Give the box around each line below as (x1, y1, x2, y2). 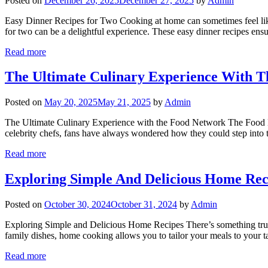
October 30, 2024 (44, 199, 111, 210)
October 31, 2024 (111, 199, 177, 210)
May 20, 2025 (44, 97, 98, 108)
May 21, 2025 (98, 97, 151, 108)
